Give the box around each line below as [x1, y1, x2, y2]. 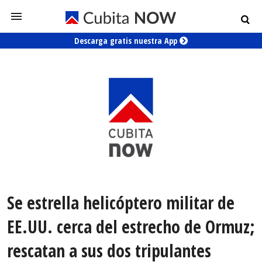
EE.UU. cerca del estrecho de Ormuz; [7, 215, 255, 239]
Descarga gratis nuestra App [74, 35, 180, 46]
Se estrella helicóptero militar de [7, 191, 235, 215]
